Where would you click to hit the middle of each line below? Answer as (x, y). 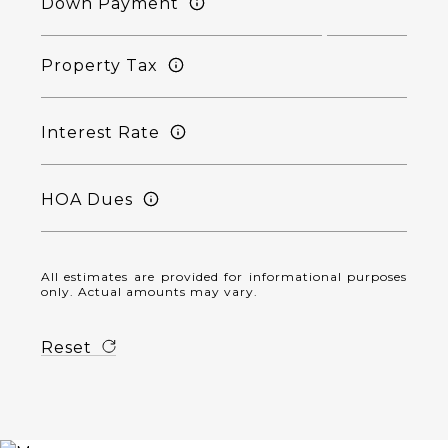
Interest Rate (100, 132)
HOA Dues (86, 199)
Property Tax (99, 65)
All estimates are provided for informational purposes (224, 276)
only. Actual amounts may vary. (149, 291)
